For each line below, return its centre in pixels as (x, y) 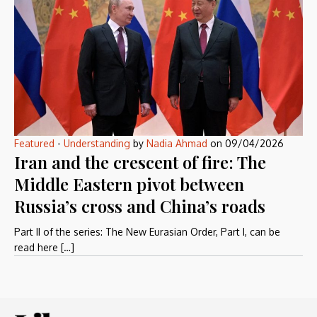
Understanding (97, 144)
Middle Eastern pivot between (129, 184)
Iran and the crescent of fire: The (140, 162)
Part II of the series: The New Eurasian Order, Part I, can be (147, 232)
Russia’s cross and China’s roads (140, 206)
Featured (34, 144)
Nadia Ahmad (177, 144)
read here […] (44, 248)
